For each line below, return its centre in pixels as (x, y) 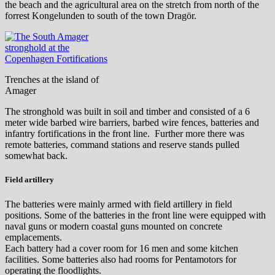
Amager (21, 91)
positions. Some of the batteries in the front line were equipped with (135, 215)
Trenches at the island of (52, 80)
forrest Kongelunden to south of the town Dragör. (101, 16)
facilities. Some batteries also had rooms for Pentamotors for (121, 259)
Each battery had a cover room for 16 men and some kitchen (122, 248)
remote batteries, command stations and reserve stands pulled (122, 145)
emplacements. (33, 237)
